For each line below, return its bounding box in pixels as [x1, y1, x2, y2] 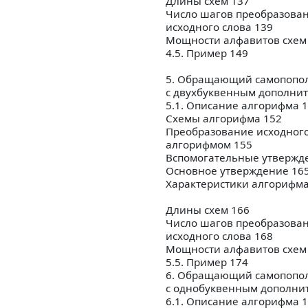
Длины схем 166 [166, 203, 250, 217]
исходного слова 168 [166, 229, 273, 243]
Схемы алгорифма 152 [166, 111, 282, 126]
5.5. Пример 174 [166, 255, 248, 269]
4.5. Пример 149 [166, 46, 248, 60]
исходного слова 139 [166, 20, 273, 34]
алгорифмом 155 [166, 137, 252, 152]
